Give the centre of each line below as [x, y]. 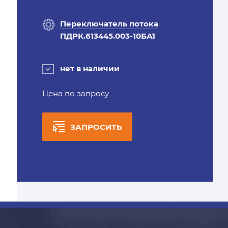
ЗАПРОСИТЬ [96, 127]
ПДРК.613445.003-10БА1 [107, 36]
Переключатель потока [109, 24]
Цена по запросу [75, 93]
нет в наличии [90, 68]
